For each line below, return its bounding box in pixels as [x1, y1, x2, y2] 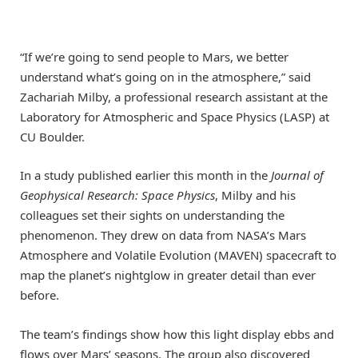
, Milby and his [215, 187, 296, 204]
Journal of [271, 167, 324, 184]
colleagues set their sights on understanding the [20, 207, 284, 224]
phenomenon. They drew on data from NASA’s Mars [20, 227, 306, 244]
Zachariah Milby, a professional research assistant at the [20, 89, 328, 105]
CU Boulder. [20, 129, 85, 145]
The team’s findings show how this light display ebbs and [20, 325, 334, 342]
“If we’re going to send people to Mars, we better [20, 49, 288, 66]
